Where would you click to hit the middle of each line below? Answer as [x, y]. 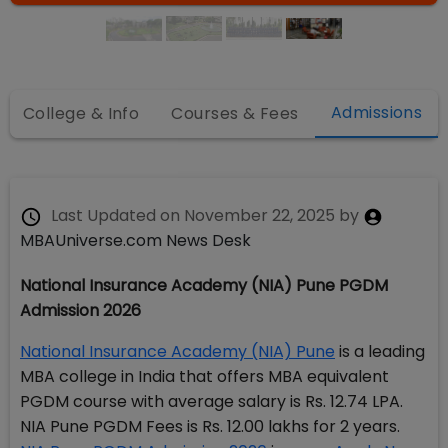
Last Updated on [115, 215]
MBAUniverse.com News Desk [135, 240]
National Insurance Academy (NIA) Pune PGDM [204, 285]
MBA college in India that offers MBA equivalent [204, 376]
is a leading [380, 351]
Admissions [376, 112]
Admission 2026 [80, 310]
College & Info [81, 113]
